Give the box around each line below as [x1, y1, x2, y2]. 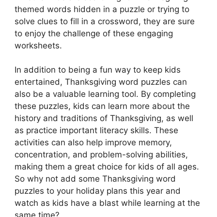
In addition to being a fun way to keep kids [15, 65, 181, 75]
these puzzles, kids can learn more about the [15, 101, 190, 111]
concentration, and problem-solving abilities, [15, 150, 188, 160]
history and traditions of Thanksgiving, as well [15, 113, 193, 124]
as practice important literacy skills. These [15, 125, 178, 136]
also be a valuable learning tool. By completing [15, 89, 196, 99]
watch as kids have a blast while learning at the [15, 198, 200, 208]
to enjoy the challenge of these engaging [15, 28, 173, 38]
